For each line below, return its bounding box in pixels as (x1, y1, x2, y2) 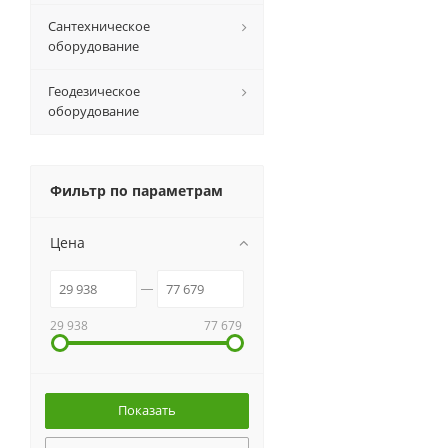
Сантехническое (48, 17, 150, 35)
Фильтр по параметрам (50, 181, 223, 200)
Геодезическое (48, 82, 140, 100)
